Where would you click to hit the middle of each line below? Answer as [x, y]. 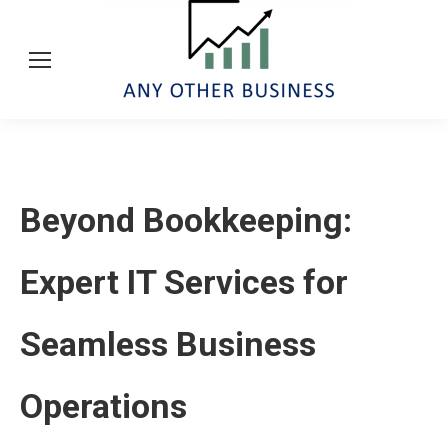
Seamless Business [168, 344]
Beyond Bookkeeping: [186, 220]
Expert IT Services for [184, 282]
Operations [103, 406]
